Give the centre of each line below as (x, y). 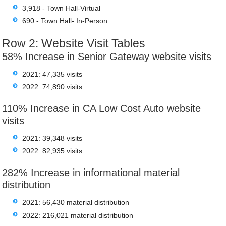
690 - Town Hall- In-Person (65, 21)
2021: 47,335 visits (52, 74)
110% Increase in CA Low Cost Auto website (102, 108)
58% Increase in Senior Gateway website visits (107, 56)
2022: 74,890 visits (52, 87)
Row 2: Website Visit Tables (78, 43)
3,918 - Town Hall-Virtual (62, 8)
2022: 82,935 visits (52, 151)
